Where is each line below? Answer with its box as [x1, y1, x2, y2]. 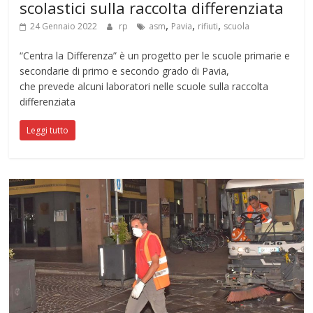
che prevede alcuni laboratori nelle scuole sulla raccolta [20, 79, 269, 93]
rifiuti [198, 20, 219, 32]
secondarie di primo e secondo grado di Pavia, [20, 64, 230, 78]
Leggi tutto [27, 124, 69, 136]
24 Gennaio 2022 [30, 20, 98, 32]
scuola [224, 20, 250, 32]
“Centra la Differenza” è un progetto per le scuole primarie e [20, 48, 291, 62]
